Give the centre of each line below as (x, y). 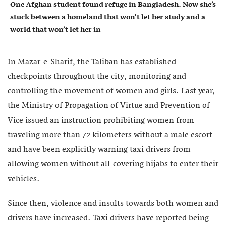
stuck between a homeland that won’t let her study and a (108, 17)
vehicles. (24, 179)
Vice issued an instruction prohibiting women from (101, 121)
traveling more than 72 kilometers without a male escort (110, 135)
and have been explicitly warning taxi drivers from (99, 150)
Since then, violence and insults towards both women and (113, 204)
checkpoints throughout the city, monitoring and (97, 77)
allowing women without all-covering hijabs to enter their (113, 165)
